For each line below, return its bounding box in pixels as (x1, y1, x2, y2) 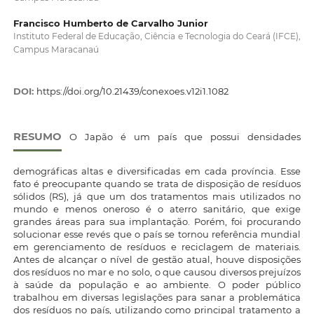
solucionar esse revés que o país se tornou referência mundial (13, 228, 301, 240)
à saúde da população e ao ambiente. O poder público (13, 278, 301, 290)
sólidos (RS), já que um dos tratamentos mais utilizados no (13, 190, 301, 202)
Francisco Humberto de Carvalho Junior (13, 18, 208, 29)
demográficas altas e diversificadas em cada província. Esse (13, 165, 301, 177)
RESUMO (13, 130, 62, 143)
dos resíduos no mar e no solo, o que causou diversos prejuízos (13, 266, 301, 278)
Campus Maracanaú (13, 44, 99, 55)
